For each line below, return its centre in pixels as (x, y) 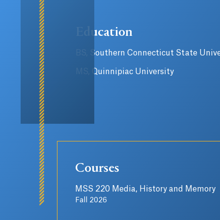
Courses (97, 169)
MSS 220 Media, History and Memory (145, 189)
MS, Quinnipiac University (125, 72)
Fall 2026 (91, 200)
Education (104, 33)
